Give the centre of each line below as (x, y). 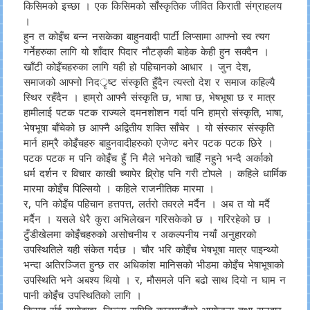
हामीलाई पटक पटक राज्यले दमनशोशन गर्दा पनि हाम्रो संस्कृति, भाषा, (153, 112)
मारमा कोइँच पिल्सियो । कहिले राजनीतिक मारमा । (119, 188)
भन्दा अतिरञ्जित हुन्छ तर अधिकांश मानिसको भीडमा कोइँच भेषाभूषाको (153, 264)
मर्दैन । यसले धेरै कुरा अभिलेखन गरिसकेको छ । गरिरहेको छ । (147, 219)
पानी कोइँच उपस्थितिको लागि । (82, 295)
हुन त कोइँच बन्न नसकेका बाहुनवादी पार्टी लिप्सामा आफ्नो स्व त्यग (146, 36)
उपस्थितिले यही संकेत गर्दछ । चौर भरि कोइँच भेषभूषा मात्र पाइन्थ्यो (151, 249)
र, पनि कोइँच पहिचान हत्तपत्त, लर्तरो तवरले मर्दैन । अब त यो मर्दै (146, 203)
